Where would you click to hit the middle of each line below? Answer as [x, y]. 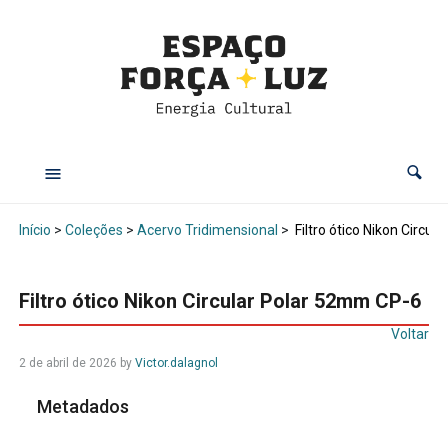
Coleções [93, 230]
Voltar [410, 334]
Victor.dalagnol [176, 363]
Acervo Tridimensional [207, 230]
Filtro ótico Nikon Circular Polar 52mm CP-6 [219, 301]
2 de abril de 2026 [67, 363]
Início [34, 230]
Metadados [83, 407]
